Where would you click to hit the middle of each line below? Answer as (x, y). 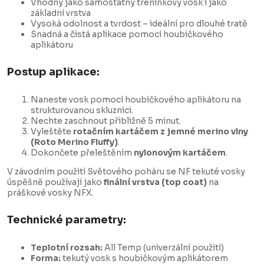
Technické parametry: (67, 220)
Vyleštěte (52, 132)
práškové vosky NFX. (50, 193)
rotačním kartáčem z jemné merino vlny (161, 132)
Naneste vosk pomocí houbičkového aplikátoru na (136, 100)
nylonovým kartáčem (180, 153)
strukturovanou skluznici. (82, 110)
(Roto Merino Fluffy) (74, 142)
